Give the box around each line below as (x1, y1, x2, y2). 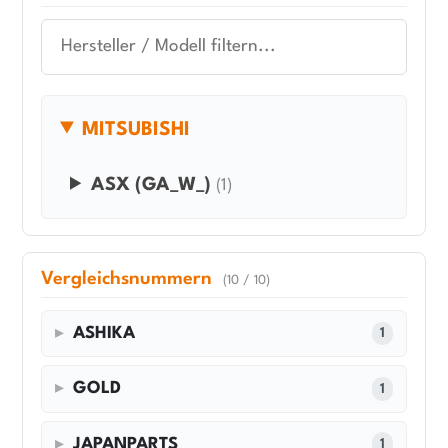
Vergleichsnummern (41, 269, 217, 288)
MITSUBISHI (82, 119, 191, 140)
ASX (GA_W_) (91, 175, 212, 194)
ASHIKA (73, 324, 136, 342)
